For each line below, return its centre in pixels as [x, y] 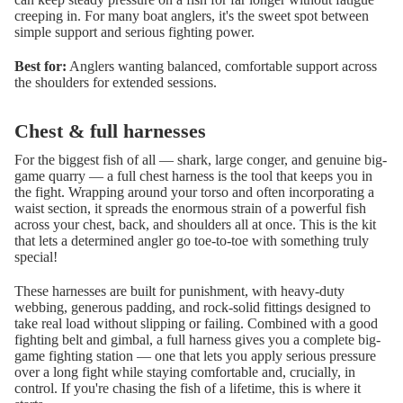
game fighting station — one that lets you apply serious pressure [195, 356]
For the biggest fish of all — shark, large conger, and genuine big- [201, 160]
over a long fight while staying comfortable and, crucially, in [185, 372]
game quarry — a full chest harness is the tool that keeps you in [193, 176]
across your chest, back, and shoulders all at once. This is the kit [195, 225]
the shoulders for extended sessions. [116, 83]
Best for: [40, 67]
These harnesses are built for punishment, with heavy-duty [179, 291]
